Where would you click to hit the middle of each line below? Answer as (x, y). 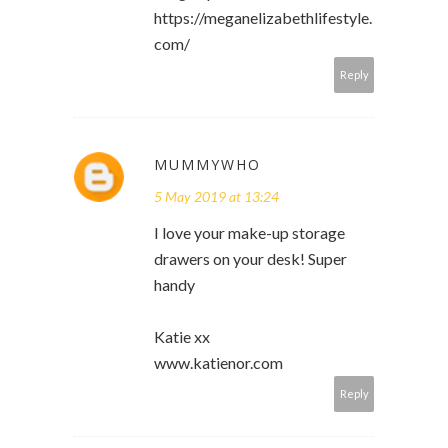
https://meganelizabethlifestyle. (263, 18)
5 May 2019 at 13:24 (216, 197)
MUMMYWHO (207, 165)
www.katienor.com (218, 363)
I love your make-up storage (249, 233)
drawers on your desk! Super (250, 259)
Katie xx (182, 337)
